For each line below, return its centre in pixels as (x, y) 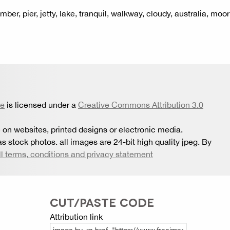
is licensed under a (41, 105)
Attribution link (76, 217)
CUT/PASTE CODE (102, 202)
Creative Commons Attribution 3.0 (141, 105)
